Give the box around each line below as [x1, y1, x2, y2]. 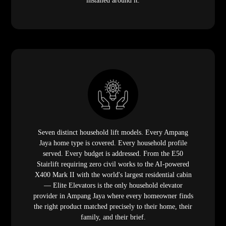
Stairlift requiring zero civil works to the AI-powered [37, 160, 189, 168]
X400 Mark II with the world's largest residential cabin [34, 171, 192, 179]
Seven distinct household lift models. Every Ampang [38, 128, 188, 136]
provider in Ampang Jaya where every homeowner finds [33, 192, 193, 200]
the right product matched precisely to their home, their [34, 202, 192, 210]
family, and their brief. [80, 213, 146, 221]
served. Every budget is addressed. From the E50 [43, 149, 183, 157]
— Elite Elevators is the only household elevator [43, 181, 183, 189]
